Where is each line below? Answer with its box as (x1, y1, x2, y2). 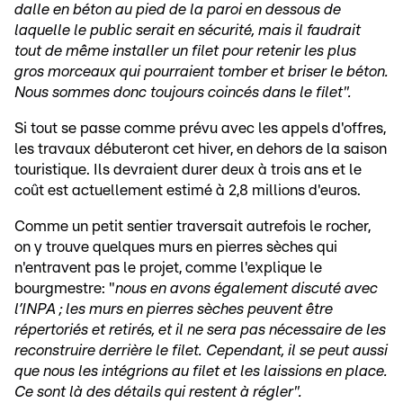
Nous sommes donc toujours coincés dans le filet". (14, 85, 352, 100)
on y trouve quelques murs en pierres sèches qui (14, 239, 337, 255)
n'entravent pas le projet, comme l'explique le (14, 260, 322, 275)
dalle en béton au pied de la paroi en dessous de (14, 2, 341, 17)
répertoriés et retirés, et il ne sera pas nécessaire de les (14, 322, 386, 337)
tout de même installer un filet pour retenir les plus (14, 43, 356, 58)
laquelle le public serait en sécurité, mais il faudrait (14, 22, 361, 38)
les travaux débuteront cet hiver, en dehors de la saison (14, 141, 387, 157)
